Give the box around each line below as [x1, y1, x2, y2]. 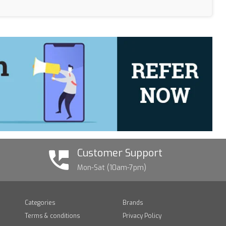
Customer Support [77, 146, 162, 160]
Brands [122, 199, 143, 207]
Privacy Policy [122, 212, 161, 220]
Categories [25, 199, 56, 207]
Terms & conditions [25, 212, 81, 220]
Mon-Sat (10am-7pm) [77, 163, 146, 173]
